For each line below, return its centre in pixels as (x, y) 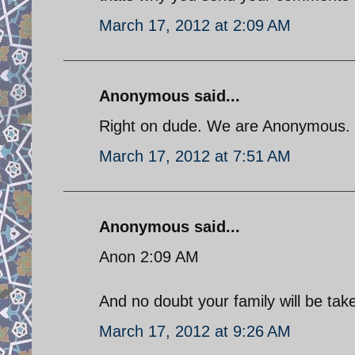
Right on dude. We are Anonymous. (225, 126)
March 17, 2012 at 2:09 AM (195, 25)
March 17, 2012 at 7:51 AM (195, 156)
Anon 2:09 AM (149, 256)
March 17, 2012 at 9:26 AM (195, 331)
